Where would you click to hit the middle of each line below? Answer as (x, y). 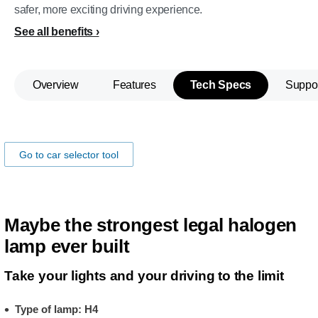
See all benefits (54, 32)
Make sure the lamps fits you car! (144, 117)
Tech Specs (220, 85)
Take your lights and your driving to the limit (144, 276)
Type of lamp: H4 (56, 309)
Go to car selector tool (69, 155)
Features (134, 85)
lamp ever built (67, 246)
